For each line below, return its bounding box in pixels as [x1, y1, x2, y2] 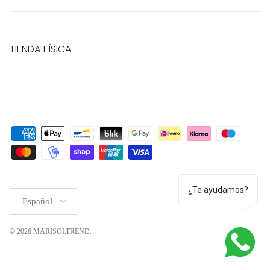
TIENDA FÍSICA [10, 42, 72, 57]
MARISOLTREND [33, 227, 90, 236]
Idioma [9, 187, 29, 196]
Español [22, 196, 52, 207]
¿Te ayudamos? [188, 185, 248, 195]
